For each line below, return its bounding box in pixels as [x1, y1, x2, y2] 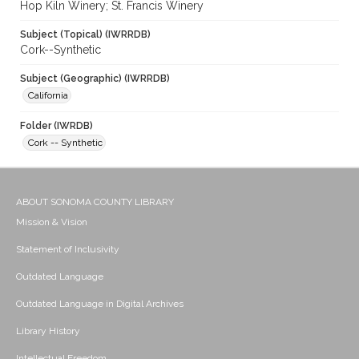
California [28, 90, 68, 102]
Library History [16, 325, 80, 337]
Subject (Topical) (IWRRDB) [20, 29, 151, 41]
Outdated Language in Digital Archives [16, 298, 184, 310]
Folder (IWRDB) [20, 120, 93, 132]
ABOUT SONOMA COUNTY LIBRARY [16, 196, 174, 208]
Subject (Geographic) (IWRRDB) [20, 73, 170, 85]
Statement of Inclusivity [16, 244, 119, 256]
